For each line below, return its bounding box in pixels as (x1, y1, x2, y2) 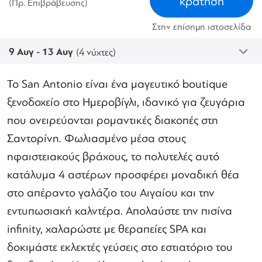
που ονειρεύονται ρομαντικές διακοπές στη (7, 112, 218, 129)
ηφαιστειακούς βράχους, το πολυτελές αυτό (7, 149, 219, 166)
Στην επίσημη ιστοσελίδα (152, 20, 251, 34)
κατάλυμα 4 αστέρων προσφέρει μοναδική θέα (7, 167, 239, 184)
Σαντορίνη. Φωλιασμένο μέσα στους (7, 130, 186, 147)
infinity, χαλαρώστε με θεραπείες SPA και (7, 221, 206, 238)
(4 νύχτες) (76, 46, 116, 60)
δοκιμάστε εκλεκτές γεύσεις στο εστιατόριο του (7, 239, 233, 256)
